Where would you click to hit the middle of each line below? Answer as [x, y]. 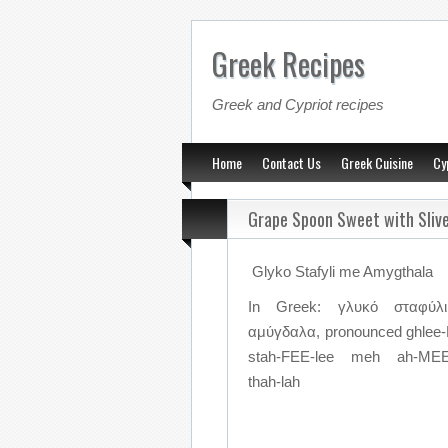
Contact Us [291, 162]
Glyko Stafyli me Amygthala [340, 271]
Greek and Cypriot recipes [297, 104]
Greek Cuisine [377, 162]
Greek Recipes [288, 63]
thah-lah [274, 381]
